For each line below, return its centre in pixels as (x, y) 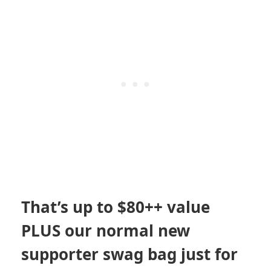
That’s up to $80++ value (116, 207)
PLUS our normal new (106, 230)
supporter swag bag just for (129, 254)
